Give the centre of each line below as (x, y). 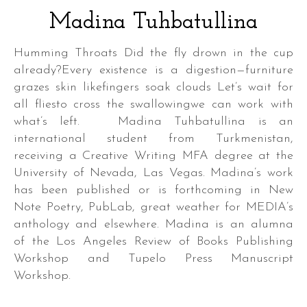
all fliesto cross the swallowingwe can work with (153, 105)
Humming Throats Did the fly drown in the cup (19, 53)
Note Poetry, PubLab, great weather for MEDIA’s (153, 207)
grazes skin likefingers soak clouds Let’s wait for (153, 87)
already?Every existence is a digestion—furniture (153, 70)
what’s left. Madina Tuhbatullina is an (153, 122)
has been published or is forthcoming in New (153, 190)
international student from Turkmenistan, (153, 139)
